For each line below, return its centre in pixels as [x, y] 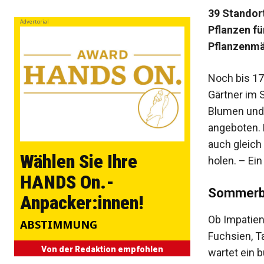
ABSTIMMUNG [59, 225]
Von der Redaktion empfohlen [102, 250]
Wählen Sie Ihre [79, 162]
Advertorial [34, 22]
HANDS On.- [67, 182]
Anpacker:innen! [82, 203]
